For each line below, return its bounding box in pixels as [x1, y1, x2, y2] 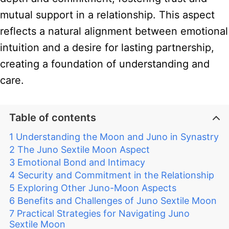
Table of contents [9, 111, 96, 124]
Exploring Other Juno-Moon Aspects [17, 182, 176, 194]
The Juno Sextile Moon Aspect [17, 144, 150, 155]
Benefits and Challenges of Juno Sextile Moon [17, 195, 217, 207]
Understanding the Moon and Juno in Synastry [16, 131, 219, 143]
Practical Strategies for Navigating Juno [17, 208, 190, 219]
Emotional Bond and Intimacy [17, 157, 145, 168]
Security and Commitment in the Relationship [18, 170, 214, 181]
